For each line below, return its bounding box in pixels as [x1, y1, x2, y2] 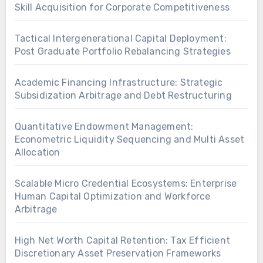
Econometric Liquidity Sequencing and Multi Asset [14, 134, 245, 146]
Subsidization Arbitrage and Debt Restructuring [14, 90, 232, 102]
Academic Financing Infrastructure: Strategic [14, 77, 223, 89]
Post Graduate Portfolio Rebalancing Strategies [14, 46, 231, 58]
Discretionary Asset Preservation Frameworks [14, 248, 221, 259]
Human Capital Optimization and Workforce [14, 191, 211, 203]
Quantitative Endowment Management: [14, 121, 194, 133]
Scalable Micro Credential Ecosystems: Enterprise [14, 178, 237, 190]
